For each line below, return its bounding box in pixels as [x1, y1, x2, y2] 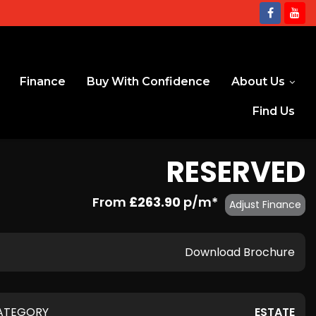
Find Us [253, 104, 295, 118]
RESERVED [166, 152, 305, 192]
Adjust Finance [229, 197, 301, 212]
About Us [231, 75, 285, 88]
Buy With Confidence [87, 75, 210, 88]
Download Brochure [185, 244, 295, 260]
